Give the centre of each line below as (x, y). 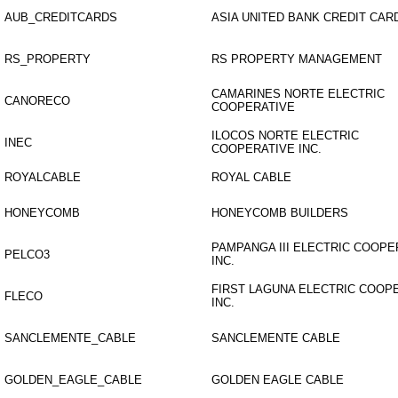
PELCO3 (27, 255)
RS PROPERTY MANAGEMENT (297, 59)
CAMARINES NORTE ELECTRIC (298, 94)
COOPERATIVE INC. (267, 149)
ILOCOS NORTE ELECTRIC (285, 135)
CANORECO (37, 101)
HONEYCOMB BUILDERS (280, 213)
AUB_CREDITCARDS (61, 17)
